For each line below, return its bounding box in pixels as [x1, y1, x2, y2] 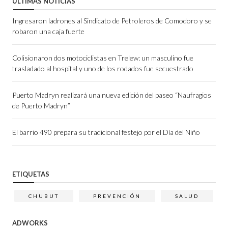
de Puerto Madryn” [12, 101, 70, 110]
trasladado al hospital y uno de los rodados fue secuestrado [12, 64, 193, 73]
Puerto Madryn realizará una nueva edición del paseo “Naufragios [12, 90, 211, 99]
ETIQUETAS [12, 169, 49, 178]
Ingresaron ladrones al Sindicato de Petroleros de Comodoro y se [12, 16, 212, 25]
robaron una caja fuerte [12, 26, 84, 36]
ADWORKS [12, 218, 48, 227]
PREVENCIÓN [93, 192, 141, 199]
